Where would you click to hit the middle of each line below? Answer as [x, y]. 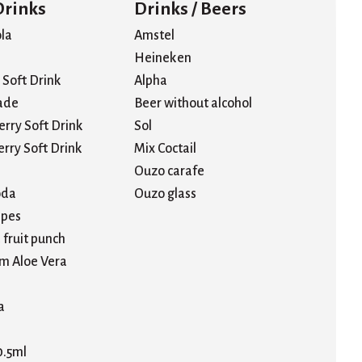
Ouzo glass [165, 194]
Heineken [163, 59]
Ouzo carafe [169, 172]
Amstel [154, 36]
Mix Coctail [165, 149]
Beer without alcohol [193, 104]
